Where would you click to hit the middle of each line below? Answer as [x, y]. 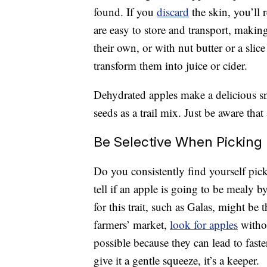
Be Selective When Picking [178, 142]
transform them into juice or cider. [170, 66]
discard [173, 12]
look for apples [204, 225]
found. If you [125, 12]
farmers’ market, [132, 225]
